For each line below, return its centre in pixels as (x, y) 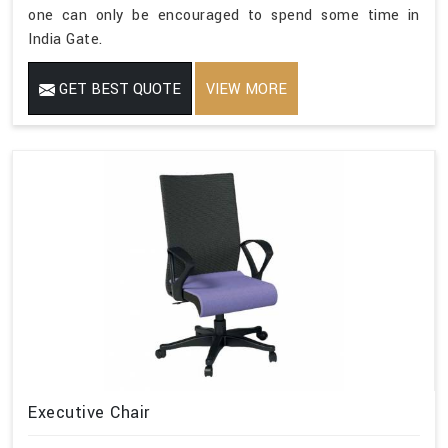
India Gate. (65, 39)
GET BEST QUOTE (118, 89)
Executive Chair (89, 412)
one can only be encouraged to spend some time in (224, 15)
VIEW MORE (246, 89)
